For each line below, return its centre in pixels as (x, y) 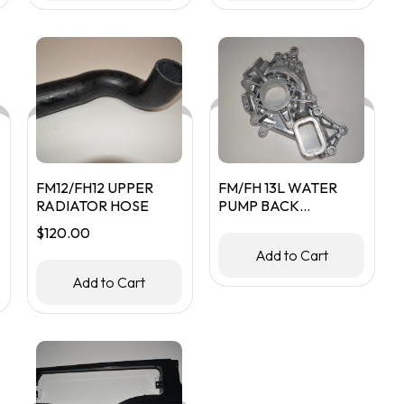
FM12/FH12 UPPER (94, 188)
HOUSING (251, 224)
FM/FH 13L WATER (278, 188)
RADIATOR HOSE (92, 206)
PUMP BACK (259, 206)
